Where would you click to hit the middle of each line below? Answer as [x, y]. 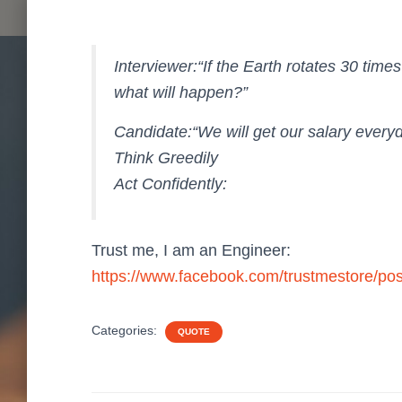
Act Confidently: [170, 184]
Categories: [126, 330]
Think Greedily [166, 158]
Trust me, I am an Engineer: [191, 250]
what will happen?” [181, 92]
